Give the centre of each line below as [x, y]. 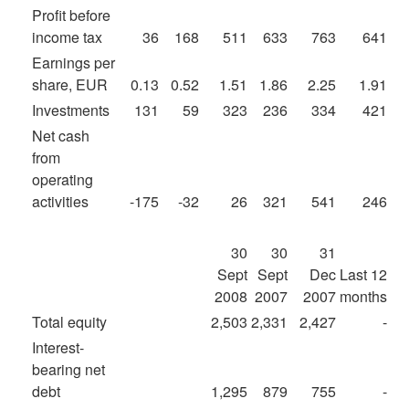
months [363, 296]
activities [60, 201]
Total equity [69, 322]
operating [63, 179]
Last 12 [363, 274]
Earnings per [73, 63]
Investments [71, 110]
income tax [67, 37]
